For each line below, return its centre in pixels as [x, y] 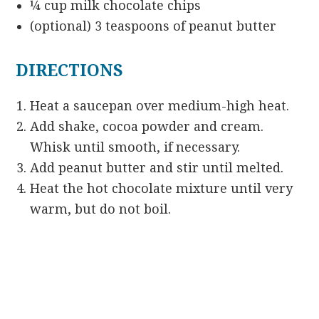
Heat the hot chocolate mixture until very [162, 189]
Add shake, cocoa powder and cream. [147, 127]
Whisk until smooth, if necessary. [135, 147]
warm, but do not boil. [101, 209]
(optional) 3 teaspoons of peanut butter [153, 26]
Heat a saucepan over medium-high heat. [160, 106]
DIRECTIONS [70, 71]
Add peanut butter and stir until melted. [157, 168]
